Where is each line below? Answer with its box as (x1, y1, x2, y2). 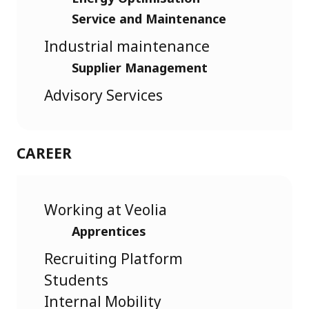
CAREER (17, 143, 72, 163)
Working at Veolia (44, 200, 167, 220)
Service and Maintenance (72, 10, 226, 27)
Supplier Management (72, 59, 208, 76)
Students (44, 270, 108, 290)
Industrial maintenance (44, 36, 210, 56)
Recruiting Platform (44, 249, 183, 269)
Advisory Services (44, 85, 163, 105)
